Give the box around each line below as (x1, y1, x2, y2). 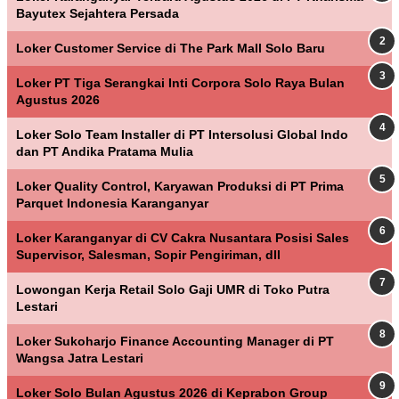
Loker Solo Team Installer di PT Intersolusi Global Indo (16, 126, 348, 142)
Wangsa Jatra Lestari (16, 350, 143, 365)
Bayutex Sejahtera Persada (16, 5, 179, 20)
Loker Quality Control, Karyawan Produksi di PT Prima (16, 178, 344, 193)
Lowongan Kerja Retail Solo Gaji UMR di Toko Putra (16, 281, 330, 297)
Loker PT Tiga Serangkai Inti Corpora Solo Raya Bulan (16, 75, 345, 90)
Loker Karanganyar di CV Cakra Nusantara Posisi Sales (16, 230, 349, 245)
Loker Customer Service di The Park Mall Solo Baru (16, 40, 325, 55)
